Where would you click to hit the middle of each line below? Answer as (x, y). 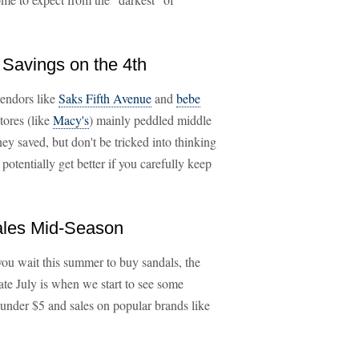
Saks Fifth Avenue (105, 98)
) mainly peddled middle (150, 120)
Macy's (71, 120)
